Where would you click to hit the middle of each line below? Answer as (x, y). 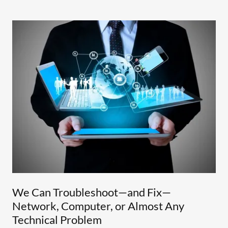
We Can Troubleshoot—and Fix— (92, 192)
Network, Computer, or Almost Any (98, 206)
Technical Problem (57, 220)
